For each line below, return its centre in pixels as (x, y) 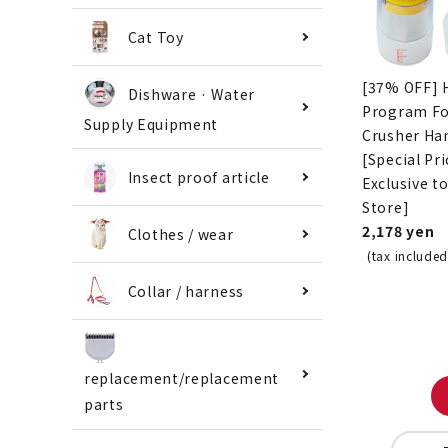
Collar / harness (185, 291)
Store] (386, 206)
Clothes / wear (180, 234)
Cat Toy (155, 37)
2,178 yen (398, 230)
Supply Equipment (151, 124)
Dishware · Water (191, 94)
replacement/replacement (182, 378)
